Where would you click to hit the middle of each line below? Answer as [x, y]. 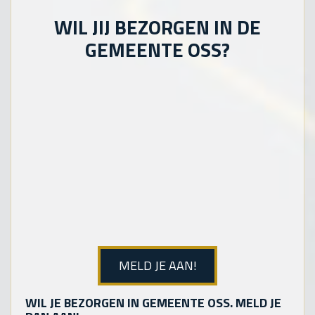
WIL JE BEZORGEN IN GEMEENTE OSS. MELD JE [153, 303]
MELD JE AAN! [157, 266]
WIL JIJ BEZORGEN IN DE [157, 27]
